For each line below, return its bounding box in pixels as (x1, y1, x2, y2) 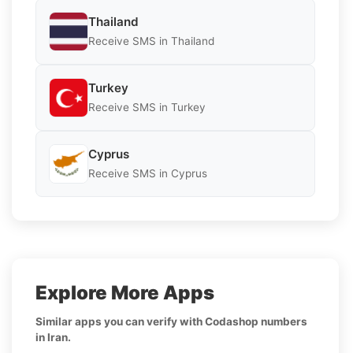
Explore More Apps (35, 281, 214, 304)
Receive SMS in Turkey (88, 101, 206, 114)
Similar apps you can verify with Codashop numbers (35, 314, 307, 328)
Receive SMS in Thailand (88, 35, 214, 48)
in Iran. (35, 330, 71, 344)
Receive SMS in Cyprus (88, 167, 207, 180)
